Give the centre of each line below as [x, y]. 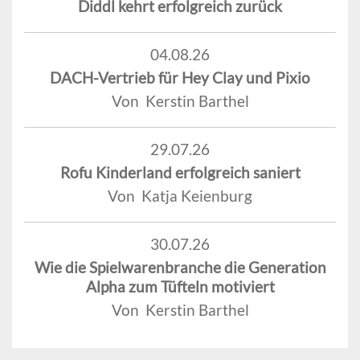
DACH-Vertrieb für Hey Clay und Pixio [180, 77]
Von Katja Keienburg [180, 195]
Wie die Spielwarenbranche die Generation [180, 267]
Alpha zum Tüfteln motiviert [180, 286]
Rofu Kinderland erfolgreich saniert [180, 172]
